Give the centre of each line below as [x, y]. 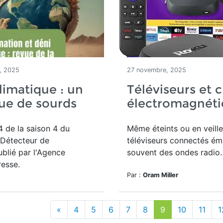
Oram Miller [161, 175]
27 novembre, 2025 [157, 70]
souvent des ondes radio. [174, 152]
